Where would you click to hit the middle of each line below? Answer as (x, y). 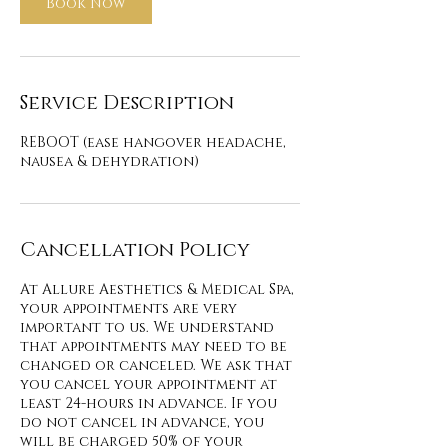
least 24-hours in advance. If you (148, 404)
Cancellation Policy (135, 250)
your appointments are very (128, 309)
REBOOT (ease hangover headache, (153, 143)
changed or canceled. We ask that (156, 366)
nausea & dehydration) (109, 162)
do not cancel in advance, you (142, 423)
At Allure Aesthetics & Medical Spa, (157, 290)
